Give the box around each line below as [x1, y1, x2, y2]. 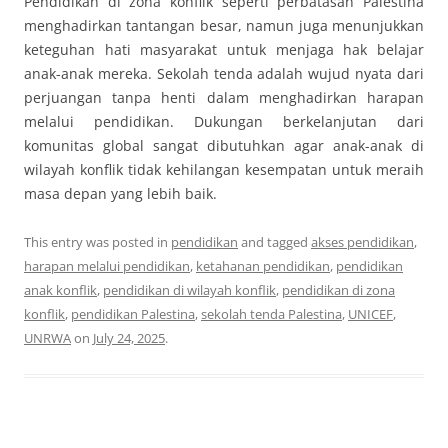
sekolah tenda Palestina [201, 304, 342, 323]
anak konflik [24, 280, 97, 299]
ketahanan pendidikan [196, 256, 330, 275]
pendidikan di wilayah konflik [103, 280, 276, 299]
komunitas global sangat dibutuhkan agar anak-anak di [24, 135, 424, 155]
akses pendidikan [311, 232, 414, 251]
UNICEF [348, 304, 393, 323]
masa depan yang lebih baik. [24, 183, 217, 203]
